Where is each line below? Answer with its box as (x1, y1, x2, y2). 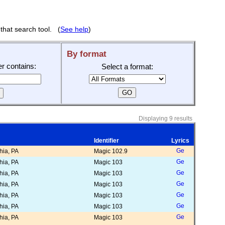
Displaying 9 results (138, 115, 195, 122)
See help (60, 25, 88, 33)
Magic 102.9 (93, 148, 128, 155)
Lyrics (171, 137, 189, 144)
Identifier (93, 137, 119, 144)
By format (66, 49, 106, 59)
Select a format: (101, 63, 153, 71)
